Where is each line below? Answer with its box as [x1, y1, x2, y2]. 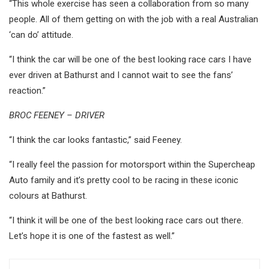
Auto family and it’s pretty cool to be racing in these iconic [9, 175, 238, 186]
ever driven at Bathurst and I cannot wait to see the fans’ [9, 70, 233, 81]
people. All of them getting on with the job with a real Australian [9, 14, 258, 25]
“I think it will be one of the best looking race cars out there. [9, 215, 243, 226]
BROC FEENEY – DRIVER [9, 110, 104, 121]
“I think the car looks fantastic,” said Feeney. [9, 134, 182, 146]
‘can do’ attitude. [9, 29, 73, 41]
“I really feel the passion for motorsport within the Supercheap [9, 159, 255, 171]
